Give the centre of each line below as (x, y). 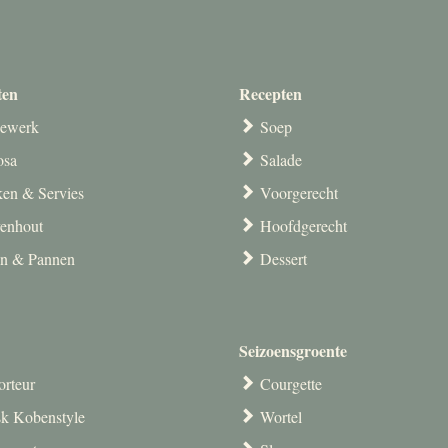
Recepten (270, 93)
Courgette (291, 383)
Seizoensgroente (293, 350)
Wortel (281, 416)
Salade (281, 159)
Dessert (283, 258)
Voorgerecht (299, 192)
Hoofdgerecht (303, 225)
